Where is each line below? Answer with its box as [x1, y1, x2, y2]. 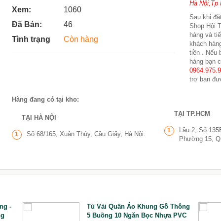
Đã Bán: [11, 20, 42, 29]
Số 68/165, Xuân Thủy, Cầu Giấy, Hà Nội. [26, 130, 146, 138]
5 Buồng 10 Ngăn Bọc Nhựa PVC [86, 212, 186, 219]
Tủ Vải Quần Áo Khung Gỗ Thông [86, 203, 190, 210]
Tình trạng [11, 35, 50, 43]
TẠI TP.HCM [174, 110, 210, 117]
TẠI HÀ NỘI [21, 114, 56, 121]
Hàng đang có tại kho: [11, 96, 79, 103]
